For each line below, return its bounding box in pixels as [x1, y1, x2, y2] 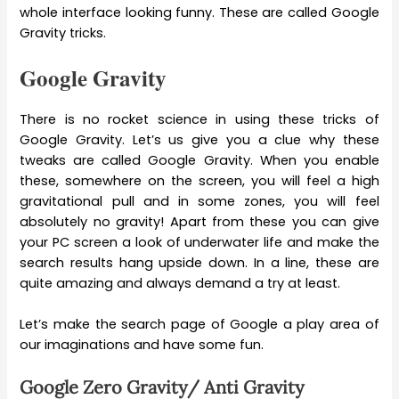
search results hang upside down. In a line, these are [20, 254, 379, 273]
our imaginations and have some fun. [20, 336, 265, 354]
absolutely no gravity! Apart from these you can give [20, 213, 379, 232]
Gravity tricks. [20, 23, 107, 42]
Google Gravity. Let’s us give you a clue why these [20, 131, 379, 150]
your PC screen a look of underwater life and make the [20, 233, 379, 252]
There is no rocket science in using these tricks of [20, 110, 379, 129]
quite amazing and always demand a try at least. [20, 274, 341, 293]
